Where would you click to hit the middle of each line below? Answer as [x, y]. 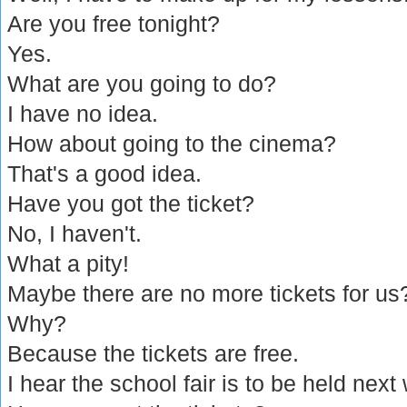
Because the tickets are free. [154, 353]
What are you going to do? [142, 83]
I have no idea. [83, 113]
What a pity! [69, 263]
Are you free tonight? [114, 23]
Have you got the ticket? [131, 203]
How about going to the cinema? [172, 143]
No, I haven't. [75, 233]
